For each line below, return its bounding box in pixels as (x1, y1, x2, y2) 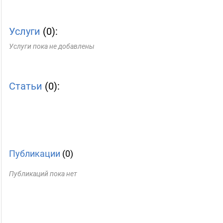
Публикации (9, 148, 60, 159)
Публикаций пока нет (9, 170, 77, 178)
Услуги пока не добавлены (9, 42, 95, 50)
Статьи (9, 80, 42, 92)
